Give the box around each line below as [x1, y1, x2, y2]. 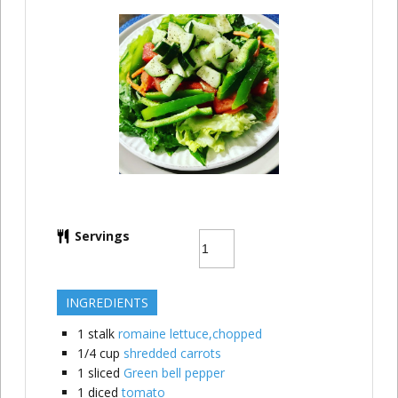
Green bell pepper [123, 364, 225, 382]
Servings [74, 227, 130, 245]
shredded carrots [123, 345, 221, 362]
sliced [87, 364, 120, 382]
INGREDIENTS [65, 294, 148, 312]
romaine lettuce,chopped [117, 325, 262, 343]
